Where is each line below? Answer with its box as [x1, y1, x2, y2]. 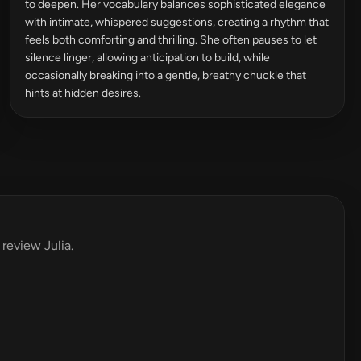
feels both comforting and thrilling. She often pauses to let [25, 33, 317, 47]
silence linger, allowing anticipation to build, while [25, 51, 270, 64]
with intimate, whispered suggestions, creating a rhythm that [25, 15, 329, 29]
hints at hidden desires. [25, 86, 141, 100]
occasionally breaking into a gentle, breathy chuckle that [25, 68, 306, 82]
